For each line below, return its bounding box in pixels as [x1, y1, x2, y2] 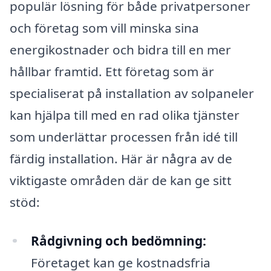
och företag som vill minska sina [10, 19, 199, 36]
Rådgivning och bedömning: [30, 232, 206, 249]
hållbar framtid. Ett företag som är [10, 62, 214, 80]
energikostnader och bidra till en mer [10, 41, 231, 58]
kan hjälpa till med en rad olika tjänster [10, 106, 240, 123]
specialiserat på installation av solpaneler [10, 84, 254, 102]
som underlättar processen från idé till [10, 128, 238, 145]
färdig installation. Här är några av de [10, 149, 232, 167]
